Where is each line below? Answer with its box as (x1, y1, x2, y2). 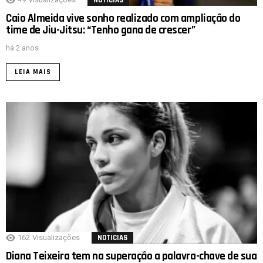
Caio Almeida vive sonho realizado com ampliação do (6, 11, 241, 26)
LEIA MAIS (15, 68, 51, 77)
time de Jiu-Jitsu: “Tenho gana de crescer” (6, 23, 195, 38)
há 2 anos (6, 43, 39, 53)
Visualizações (32, 233, 80, 242)
